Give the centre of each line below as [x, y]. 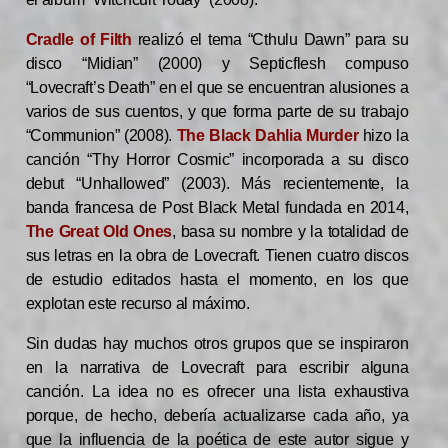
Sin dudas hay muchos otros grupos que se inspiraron [217, 344]
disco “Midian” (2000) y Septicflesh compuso [217, 64]
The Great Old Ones [98, 232]
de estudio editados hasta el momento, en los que [217, 280]
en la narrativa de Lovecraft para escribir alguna [217, 368]
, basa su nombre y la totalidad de [290, 232]
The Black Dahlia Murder [267, 136]
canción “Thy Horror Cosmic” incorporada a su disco [217, 160]
